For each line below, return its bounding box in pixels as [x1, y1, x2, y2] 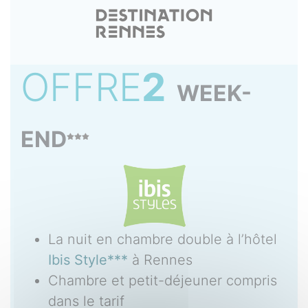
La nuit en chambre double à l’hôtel [48, 231, 277, 248]
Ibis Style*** [48, 252, 128, 269]
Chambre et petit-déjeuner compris [48, 272, 277, 289]
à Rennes [128, 252, 192, 269]
